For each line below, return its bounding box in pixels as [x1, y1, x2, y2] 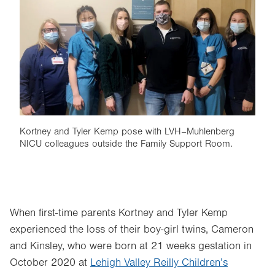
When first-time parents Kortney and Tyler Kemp [10, 207, 228, 219]
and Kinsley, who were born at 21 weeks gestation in [10, 240, 252, 252]
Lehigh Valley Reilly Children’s [90, 257, 228, 269]
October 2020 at [10, 257, 90, 269]
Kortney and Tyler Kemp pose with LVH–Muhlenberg [20, 126, 234, 137]
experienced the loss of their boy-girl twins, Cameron [10, 223, 254, 236]
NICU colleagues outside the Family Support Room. [20, 138, 233, 149]
